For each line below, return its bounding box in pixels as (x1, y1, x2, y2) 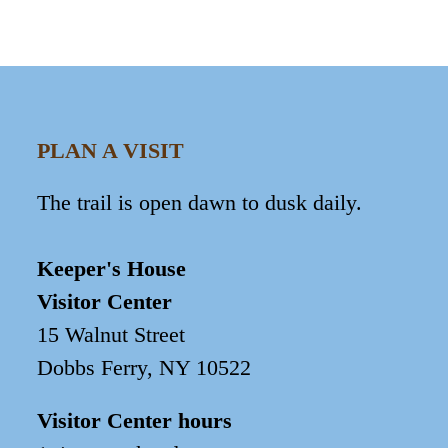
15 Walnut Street (37, 321, 186, 347)
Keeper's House (37, 255, 187, 281)
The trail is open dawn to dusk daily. (37, 189, 363, 215)
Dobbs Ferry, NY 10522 (37, 354, 252, 380)
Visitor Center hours (37, 407, 233, 433)
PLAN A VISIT (37, 137, 185, 163)
